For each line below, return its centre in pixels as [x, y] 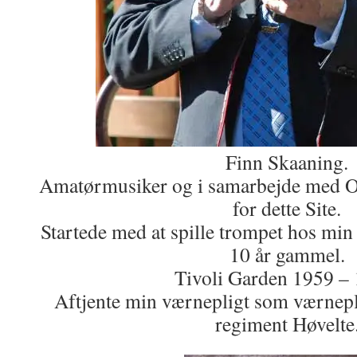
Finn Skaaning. [287, 162]
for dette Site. [287, 208]
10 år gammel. [287, 254]
